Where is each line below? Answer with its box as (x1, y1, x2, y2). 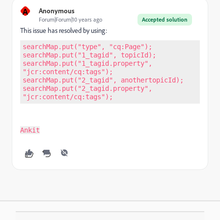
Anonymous (39, 6, 75, 15)
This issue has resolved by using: (20, 26, 107, 35)
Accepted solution (142, 16, 188, 23)
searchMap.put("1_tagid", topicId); (23, 51, 156, 59)
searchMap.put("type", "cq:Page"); (23, 43, 152, 51)
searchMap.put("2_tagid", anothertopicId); (23, 76, 184, 84)
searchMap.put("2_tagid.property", (23, 84, 152, 92)
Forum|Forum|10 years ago (39, 16, 102, 23)
